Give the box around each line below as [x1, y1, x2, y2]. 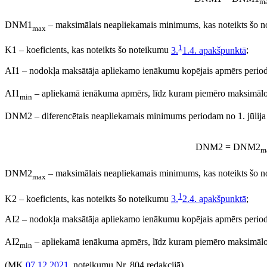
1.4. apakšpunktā [182, 45, 246, 55]
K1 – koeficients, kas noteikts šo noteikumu [5, 45, 171, 55]
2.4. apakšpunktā [182, 194, 246, 204]
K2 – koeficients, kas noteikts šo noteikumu [5, 194, 171, 204]
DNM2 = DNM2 [193, 142, 260, 153]
